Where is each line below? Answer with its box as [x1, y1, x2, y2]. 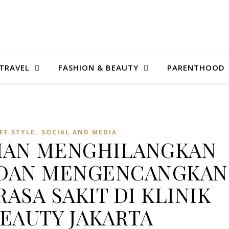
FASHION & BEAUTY [58, 62, 139, 73]
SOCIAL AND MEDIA [41, 128, 117, 136]
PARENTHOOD [167, 62, 225, 73]
